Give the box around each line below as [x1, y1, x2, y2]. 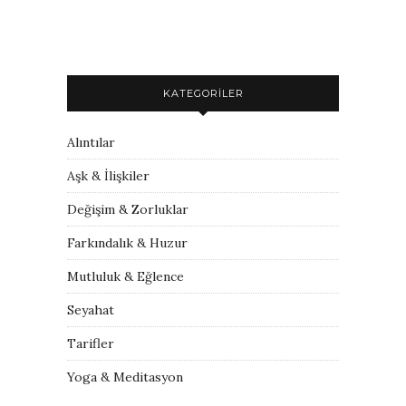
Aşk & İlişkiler [67, 168, 150, 184]
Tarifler [67, 335, 114, 352]
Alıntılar [67, 134, 115, 150]
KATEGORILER [162, 87, 244, 100]
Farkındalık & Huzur [67, 235, 188, 251]
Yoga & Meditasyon [67, 369, 183, 385]
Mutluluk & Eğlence [67, 268, 184, 285]
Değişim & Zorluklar [67, 201, 188, 217]
